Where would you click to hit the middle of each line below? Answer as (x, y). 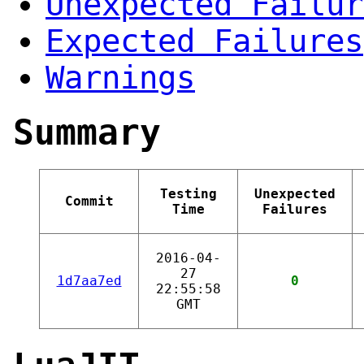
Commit (89, 201)
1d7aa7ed (89, 280)
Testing (188, 193)
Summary (87, 132)
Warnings (120, 77)
